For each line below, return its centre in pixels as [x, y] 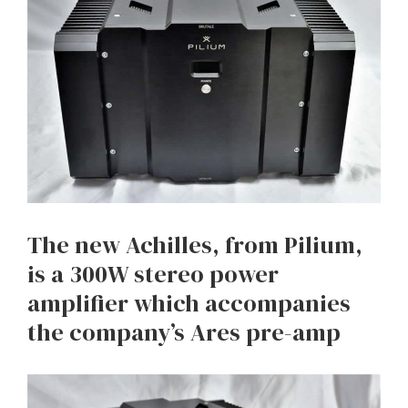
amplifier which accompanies [189, 304]
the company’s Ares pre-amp [184, 333]
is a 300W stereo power [153, 275]
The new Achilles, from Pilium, [195, 245]
